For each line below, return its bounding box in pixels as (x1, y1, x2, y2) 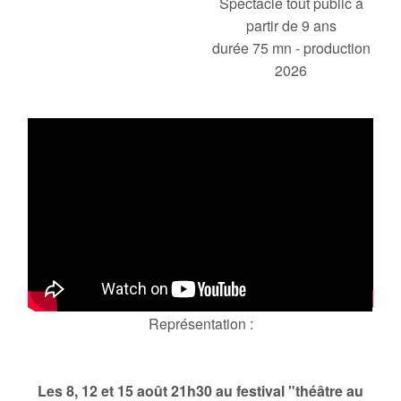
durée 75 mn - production (211, 37, 371, 58)
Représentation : (148, 312, 253, 334)
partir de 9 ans (245, 14, 337, 36)
